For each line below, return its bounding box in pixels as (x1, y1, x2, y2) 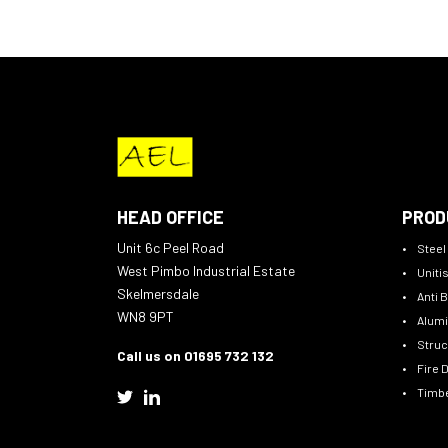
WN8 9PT (117, 308, 173, 326)
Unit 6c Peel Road (117, 239, 224, 257)
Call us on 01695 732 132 (117, 347, 274, 365)
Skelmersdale (117, 285, 199, 303)
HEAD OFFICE (117, 206, 224, 229)
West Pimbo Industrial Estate (117, 262, 295, 280)
